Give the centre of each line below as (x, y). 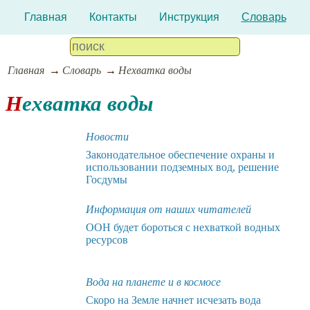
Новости (107, 136)
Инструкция (189, 17)
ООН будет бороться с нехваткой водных (183, 227)
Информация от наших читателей (168, 209)
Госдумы (107, 179)
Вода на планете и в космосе (153, 282)
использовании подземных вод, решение (182, 167)
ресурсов (107, 239)
